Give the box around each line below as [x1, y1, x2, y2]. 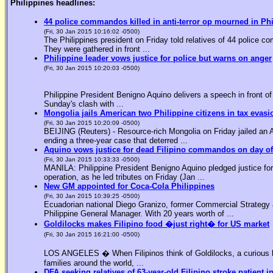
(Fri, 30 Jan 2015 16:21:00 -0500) [44, 231, 140, 238]
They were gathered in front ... [44, 44, 150, 54]
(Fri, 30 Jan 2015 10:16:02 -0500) [44, 28, 140, 35]
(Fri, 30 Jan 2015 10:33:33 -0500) [44, 156, 140, 163]
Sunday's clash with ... [44, 99, 124, 109]
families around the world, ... [44, 258, 144, 268]
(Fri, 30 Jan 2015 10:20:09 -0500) [44, 119, 140, 127]
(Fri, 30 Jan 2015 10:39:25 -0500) [44, 193, 140, 200]
